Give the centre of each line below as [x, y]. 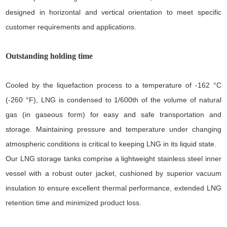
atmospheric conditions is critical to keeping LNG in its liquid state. [111, 144]
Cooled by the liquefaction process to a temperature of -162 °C [113, 85]
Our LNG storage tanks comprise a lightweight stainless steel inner [113, 158]
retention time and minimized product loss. [74, 202]
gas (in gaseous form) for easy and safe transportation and [113, 114]
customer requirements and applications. [71, 27]
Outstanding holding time [49, 56]
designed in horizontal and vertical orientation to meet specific [113, 12]
